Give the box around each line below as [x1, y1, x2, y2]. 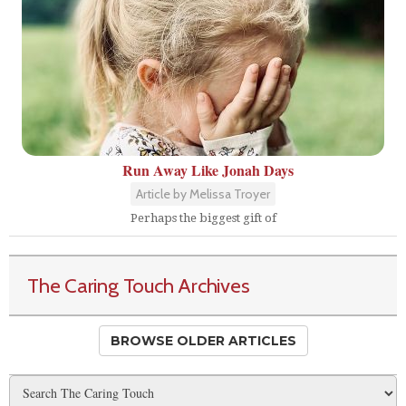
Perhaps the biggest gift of [130, 210, 276, 225]
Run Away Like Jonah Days [121, 159, 294, 180]
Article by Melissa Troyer [136, 185, 270, 202]
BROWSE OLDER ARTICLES [110, 332, 296, 349]
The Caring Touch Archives [27, 272, 250, 298]
